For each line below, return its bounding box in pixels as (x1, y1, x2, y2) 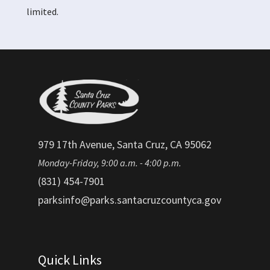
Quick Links (38, 251, 102, 269)
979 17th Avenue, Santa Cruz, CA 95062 (38, 137, 212, 151)
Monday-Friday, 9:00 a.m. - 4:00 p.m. (38, 157, 181, 169)
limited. (27, 5, 58, 18)
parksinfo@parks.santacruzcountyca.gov (38, 192, 221, 207)
